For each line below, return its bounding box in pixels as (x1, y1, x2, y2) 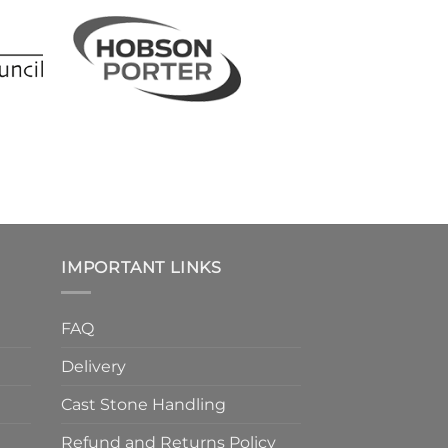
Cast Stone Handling (61, 394, 226, 414)
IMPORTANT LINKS (61, 258, 222, 278)
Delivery (61, 356, 126, 376)
